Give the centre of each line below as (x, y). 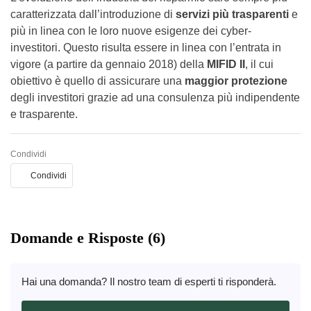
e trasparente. (44, 115)
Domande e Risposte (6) (88, 238)
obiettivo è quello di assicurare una (98, 81)
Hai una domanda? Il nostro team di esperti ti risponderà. (149, 282)
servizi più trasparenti (232, 15)
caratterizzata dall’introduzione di (93, 15)
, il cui (259, 65)
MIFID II (226, 65)
